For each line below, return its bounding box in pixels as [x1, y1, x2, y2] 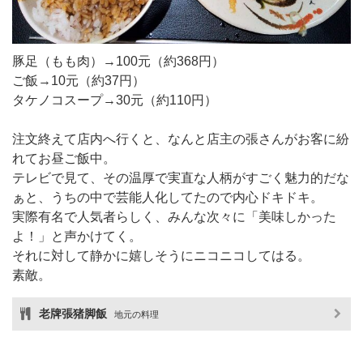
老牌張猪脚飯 [39, 306, 110, 320]
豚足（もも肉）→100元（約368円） [12, 53, 224, 68]
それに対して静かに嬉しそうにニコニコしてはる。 [12, 248, 310, 263]
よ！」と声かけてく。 [12, 228, 142, 243]
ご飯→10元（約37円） [12, 73, 145, 88]
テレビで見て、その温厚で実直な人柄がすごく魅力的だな [12, 170, 349, 185]
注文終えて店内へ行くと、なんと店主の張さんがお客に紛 [12, 131, 349, 146]
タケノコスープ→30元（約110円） [12, 92, 217, 107]
